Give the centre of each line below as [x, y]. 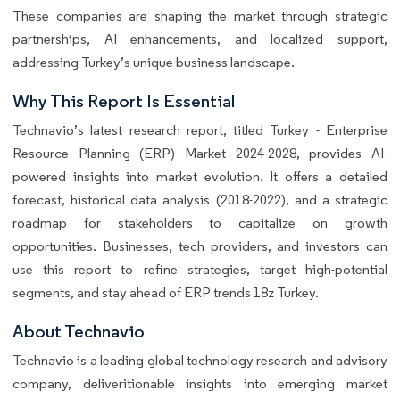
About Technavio [79, 332]
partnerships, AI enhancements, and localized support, [200, 39]
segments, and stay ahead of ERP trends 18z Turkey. [166, 293]
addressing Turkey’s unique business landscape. [154, 62]
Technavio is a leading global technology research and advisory [200, 361]
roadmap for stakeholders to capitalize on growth [200, 223]
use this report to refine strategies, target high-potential [200, 270]
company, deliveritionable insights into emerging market [200, 384]
